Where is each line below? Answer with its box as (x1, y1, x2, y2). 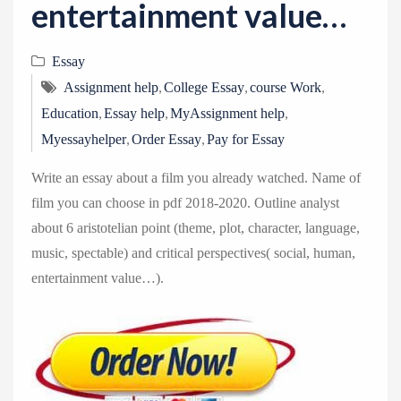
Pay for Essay (207, 132, 285, 147)
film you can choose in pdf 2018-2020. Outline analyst (31, 195, 339, 210)
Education (41, 106, 98, 121)
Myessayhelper (41, 132, 126, 147)
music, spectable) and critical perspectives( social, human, (31, 245, 355, 260)
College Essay (164, 80, 244, 95)
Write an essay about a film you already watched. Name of (31, 170, 361, 185)
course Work (250, 80, 321, 95)
